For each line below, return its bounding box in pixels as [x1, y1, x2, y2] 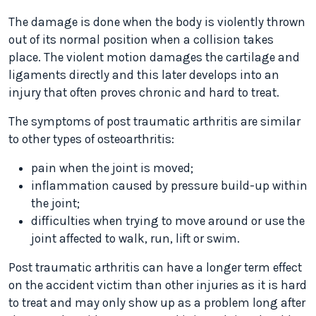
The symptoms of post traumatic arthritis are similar [8, 114, 300, 129]
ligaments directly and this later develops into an [8, 68, 279, 83]
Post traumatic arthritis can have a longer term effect [8, 260, 302, 275]
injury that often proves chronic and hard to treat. [8, 85, 279, 100]
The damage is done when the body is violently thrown [8, 15, 305, 30]
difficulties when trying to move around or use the [31, 214, 305, 229]
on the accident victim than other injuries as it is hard [8, 278, 307, 293]
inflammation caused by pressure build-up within [31, 178, 308, 193]
